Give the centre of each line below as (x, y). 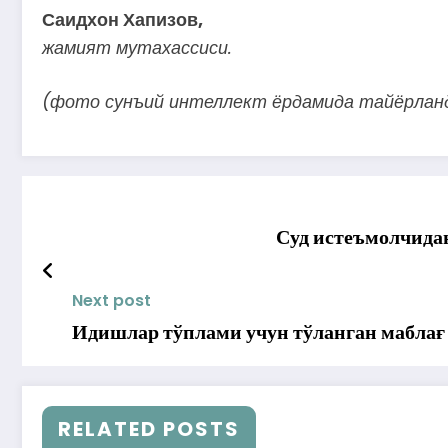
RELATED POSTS (149, 428)
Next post (111, 300)
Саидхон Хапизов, (122, 20)
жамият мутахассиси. (137, 48)
